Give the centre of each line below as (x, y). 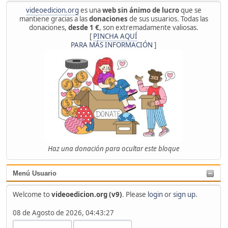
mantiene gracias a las (54, 19)
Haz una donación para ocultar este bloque (113, 149)
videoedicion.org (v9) (87, 194)
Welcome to (32, 194)
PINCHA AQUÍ (115, 36)
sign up (184, 194)
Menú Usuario (35, 174)
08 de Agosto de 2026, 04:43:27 (63, 212)
